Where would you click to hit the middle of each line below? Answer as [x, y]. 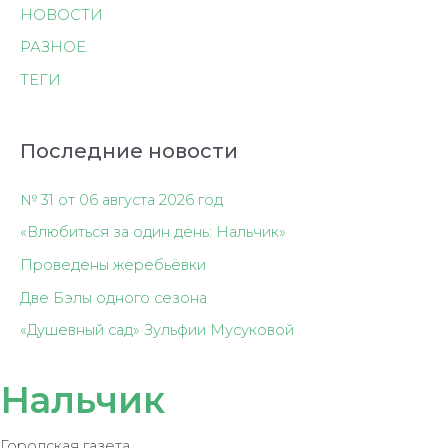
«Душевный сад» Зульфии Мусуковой [157, 330]
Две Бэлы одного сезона [113, 297]
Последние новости [129, 150]
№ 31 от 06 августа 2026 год [121, 199]
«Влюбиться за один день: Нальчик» [153, 232]
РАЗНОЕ [53, 47]
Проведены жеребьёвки [113, 264]
